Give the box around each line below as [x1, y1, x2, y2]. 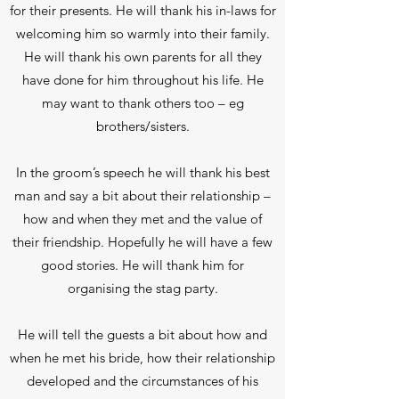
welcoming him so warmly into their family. [15, 25, 270, 42]
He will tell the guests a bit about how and [18, 326, 267, 343]
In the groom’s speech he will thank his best [15, 164, 270, 181]
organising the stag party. [67, 280, 218, 297]
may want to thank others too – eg [41, 94, 244, 111]
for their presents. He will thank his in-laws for [9, 2, 276, 19]
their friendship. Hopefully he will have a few [12, 233, 273, 250]
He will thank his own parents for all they [23, 48, 262, 65]
